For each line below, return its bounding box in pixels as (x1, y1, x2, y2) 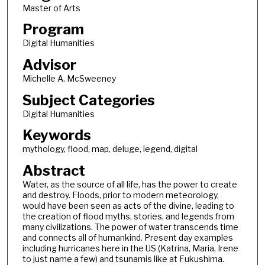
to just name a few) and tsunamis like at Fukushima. (22, 253, 224, 264)
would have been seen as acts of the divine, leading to (22, 200, 234, 211)
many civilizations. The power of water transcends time (22, 221, 238, 232)
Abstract (22, 161, 85, 179)
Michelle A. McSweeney (22, 73, 116, 83)
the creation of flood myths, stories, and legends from (22, 211, 234, 221)
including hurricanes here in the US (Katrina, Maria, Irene (22, 243, 238, 253)
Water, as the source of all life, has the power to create (22, 179, 237, 189)
